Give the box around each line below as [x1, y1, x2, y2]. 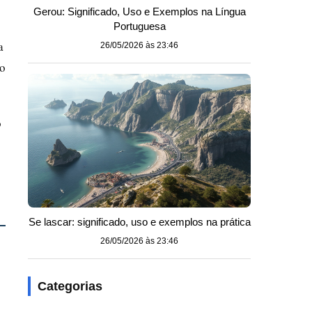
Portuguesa [113, 20, 166, 32]
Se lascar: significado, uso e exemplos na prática [28, 216, 251, 228]
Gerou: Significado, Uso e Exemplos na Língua [33, 6, 246, 17]
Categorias [38, 279, 102, 293]
